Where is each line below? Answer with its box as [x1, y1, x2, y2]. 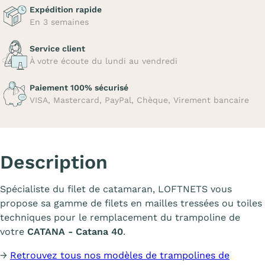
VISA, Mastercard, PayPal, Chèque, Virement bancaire [30, 95, 249, 105]
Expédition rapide [30, 5, 102, 14]
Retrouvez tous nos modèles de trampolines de [10, 250, 230, 261]
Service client [30, 44, 85, 53]
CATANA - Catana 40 [27, 226, 123, 237]
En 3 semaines [30, 17, 89, 27]
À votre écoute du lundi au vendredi [30, 56, 177, 66]
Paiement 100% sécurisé [30, 83, 128, 92]
